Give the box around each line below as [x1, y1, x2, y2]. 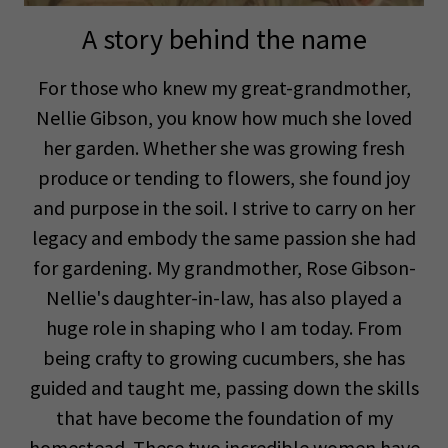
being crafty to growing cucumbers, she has [43, 345, 405, 370]
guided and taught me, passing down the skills [29, 375, 419, 400]
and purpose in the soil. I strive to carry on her [33, 195, 415, 220]
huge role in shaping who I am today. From [46, 315, 402, 340]
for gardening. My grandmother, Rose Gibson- [32, 255, 416, 280]
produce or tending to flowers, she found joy [38, 165, 410, 190]
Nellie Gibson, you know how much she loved [36, 105, 412, 130]
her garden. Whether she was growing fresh [43, 135, 405, 160]
